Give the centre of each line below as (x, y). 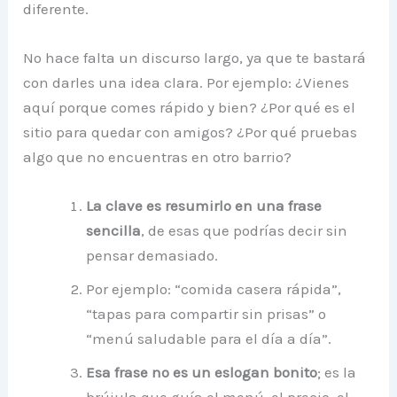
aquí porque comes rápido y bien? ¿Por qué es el (190, 107)
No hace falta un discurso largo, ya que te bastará (195, 57)
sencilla (114, 231)
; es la (337, 373)
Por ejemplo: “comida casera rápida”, (214, 289)
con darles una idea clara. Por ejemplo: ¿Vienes (187, 82)
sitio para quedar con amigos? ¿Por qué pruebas (191, 132)
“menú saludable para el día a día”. (209, 339)
